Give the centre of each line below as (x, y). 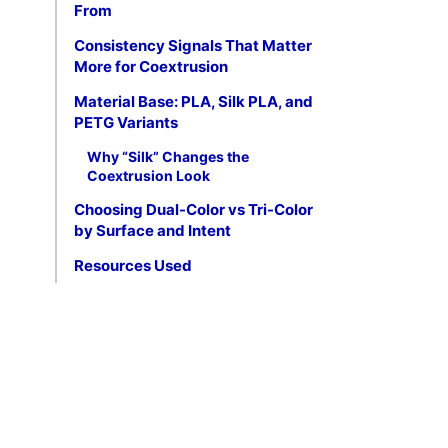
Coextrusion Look (148, 175)
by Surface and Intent (152, 230)
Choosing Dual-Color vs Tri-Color (193, 209)
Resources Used (133, 265)
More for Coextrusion (151, 66)
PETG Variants (126, 122)
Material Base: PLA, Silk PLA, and (193, 101)
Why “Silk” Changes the (168, 156)
